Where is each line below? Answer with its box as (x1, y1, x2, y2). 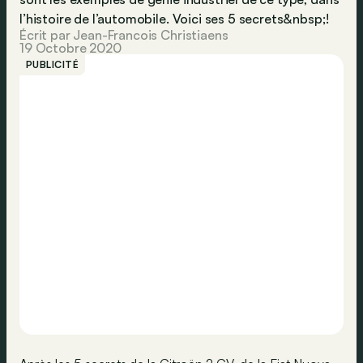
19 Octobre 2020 (19, 40, 122, 56)
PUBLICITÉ (26, 58, 79, 70)
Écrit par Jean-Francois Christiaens (19, 27, 228, 43)
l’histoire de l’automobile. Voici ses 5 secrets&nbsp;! (19, 11, 329, 27)
